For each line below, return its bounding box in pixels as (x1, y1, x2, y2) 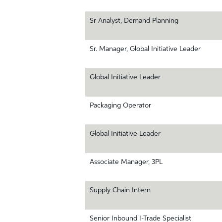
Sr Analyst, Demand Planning (90, 17, 178, 24)
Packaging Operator (90, 102, 151, 109)
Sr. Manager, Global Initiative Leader (90, 46, 201, 53)
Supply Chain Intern (90, 187, 151, 194)
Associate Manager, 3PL (90, 159, 163, 166)
